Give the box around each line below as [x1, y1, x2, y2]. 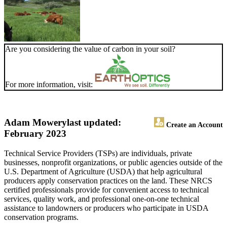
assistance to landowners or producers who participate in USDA [4, 204, 208, 213]
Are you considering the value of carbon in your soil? [5, 45, 175, 54]
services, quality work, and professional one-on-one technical [4, 195, 199, 204]
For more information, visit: [5, 80, 95, 89]
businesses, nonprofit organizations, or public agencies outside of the [4, 158, 222, 167]
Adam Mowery [4, 117, 67, 128]
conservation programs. [4, 213, 79, 222]
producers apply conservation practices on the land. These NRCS [4, 176, 212, 185]
